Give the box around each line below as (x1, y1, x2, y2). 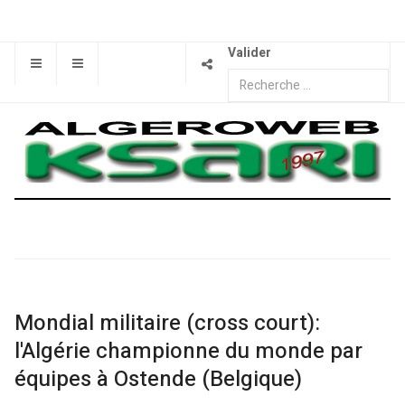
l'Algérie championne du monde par (14, 335, 363, 367)
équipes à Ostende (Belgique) (14, 363, 302, 395)
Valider (228, 43, 271, 62)
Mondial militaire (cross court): (14, 307, 320, 339)
